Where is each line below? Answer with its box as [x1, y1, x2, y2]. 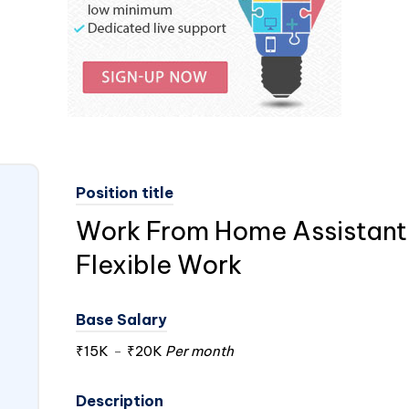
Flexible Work [75, 248, 242, 280]
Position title [75, 184, 173, 202]
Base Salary [75, 310, 167, 329]
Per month [162, 342, 234, 360]
